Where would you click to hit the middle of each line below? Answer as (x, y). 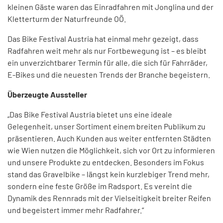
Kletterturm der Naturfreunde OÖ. (67, 19)
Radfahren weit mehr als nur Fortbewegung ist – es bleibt (107, 51)
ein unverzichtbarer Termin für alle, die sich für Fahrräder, (108, 63)
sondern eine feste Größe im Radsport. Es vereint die (100, 186)
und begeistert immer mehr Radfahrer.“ (76, 210)
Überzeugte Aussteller (47, 95)
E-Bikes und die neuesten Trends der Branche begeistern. (109, 75)
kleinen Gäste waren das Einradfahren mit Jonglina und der (111, 7)
